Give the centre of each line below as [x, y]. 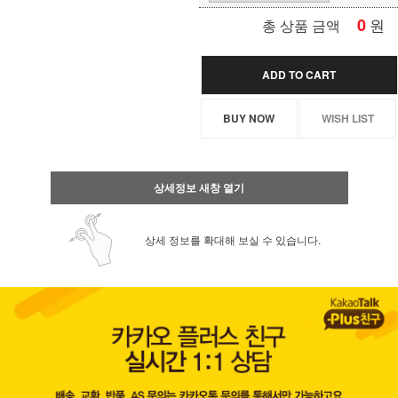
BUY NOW [249, 119]
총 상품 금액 [301, 25]
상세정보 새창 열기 [199, 188]
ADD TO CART [299, 75]
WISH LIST [348, 119]
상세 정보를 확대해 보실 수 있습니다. [232, 240]
